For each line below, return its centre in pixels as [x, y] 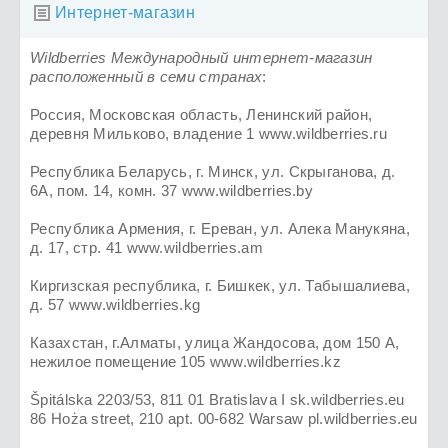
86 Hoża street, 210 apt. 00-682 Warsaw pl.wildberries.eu [224, 419]
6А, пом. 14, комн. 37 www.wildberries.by [172, 191]
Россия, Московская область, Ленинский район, [201, 115]
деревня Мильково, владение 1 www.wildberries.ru [209, 134]
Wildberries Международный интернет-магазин [201, 58]
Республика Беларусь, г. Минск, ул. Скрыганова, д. [213, 172]
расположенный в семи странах [146, 77]
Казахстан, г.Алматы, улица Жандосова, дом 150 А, [215, 343]
